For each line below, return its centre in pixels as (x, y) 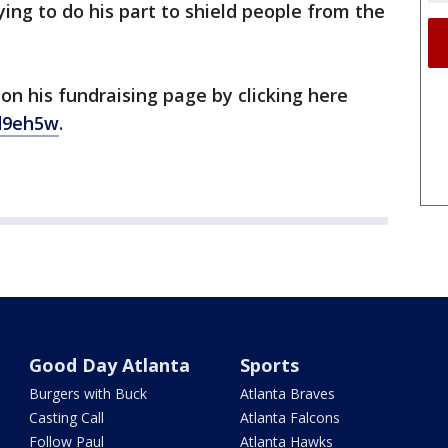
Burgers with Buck (88, 393)
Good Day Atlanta (110, 365)
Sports (269, 365)
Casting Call (67, 417)
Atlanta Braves (287, 393)
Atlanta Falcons (289, 417)
